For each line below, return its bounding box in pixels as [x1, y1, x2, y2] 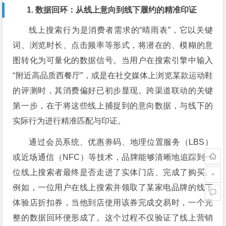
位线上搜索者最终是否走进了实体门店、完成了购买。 [13, 167, 213, 177]
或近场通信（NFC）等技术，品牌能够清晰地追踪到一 [13, 152, 213, 161]
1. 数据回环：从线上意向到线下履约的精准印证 [27, 5, 197, 14]
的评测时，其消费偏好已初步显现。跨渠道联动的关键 [13, 86, 213, 95]
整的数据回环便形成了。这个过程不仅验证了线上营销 [13, 213, 213, 222]
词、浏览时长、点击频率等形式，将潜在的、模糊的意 [13, 40, 213, 49]
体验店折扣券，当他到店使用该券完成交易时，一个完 [13, 198, 213, 207]
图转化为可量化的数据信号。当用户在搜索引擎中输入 [13, 55, 213, 65]
